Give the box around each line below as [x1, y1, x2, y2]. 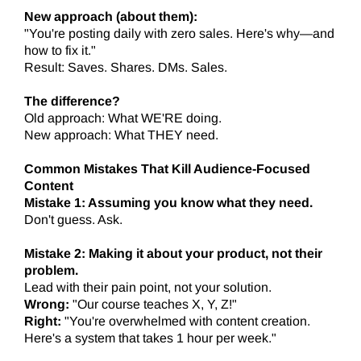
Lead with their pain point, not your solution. [24, 280, 272, 295]
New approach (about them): [24, 10, 197, 24]
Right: [24, 314, 61, 329]
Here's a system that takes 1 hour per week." [24, 331, 276, 346]
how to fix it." [24, 44, 96, 58]
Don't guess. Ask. [24, 213, 122, 227]
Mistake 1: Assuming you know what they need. [24, 196, 313, 210]
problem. [24, 263, 78, 278]
